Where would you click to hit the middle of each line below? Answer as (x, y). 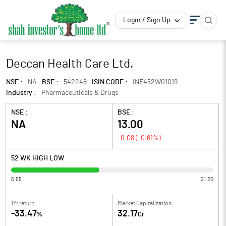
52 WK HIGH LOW (38, 158)
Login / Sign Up (147, 20)
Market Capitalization (145, 203)
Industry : (21, 93)
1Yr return (23, 203)
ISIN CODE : (110, 82)
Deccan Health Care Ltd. (70, 64)
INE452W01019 (155, 82)
